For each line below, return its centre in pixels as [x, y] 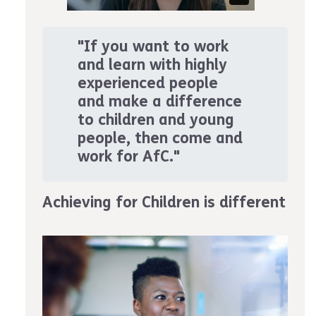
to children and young [156, 120]
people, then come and [160, 138]
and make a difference [160, 102]
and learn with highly [152, 65]
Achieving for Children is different [164, 202]
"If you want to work [153, 47]
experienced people [148, 83]
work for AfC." [129, 157]
